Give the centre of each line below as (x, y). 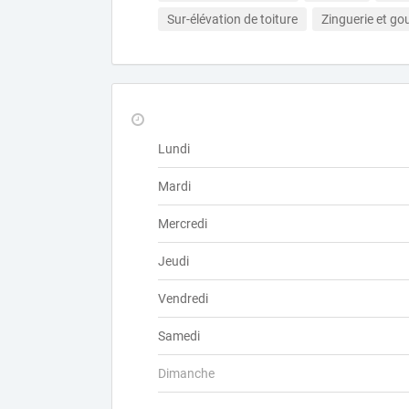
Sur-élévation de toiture (232, 19)
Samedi (179, 336)
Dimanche (186, 373)
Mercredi (183, 224)
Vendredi (183, 299)
